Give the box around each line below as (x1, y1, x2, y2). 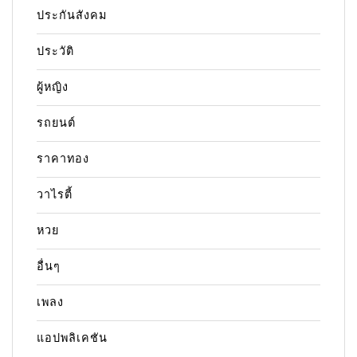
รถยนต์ (37, 116, 76, 131)
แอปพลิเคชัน (37, 331, 108, 346)
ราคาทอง (37, 152, 89, 167)
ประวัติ (37, 45, 74, 59)
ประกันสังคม (37, 9, 107, 23)
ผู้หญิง (37, 80, 69, 95)
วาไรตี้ (37, 188, 73, 202)
